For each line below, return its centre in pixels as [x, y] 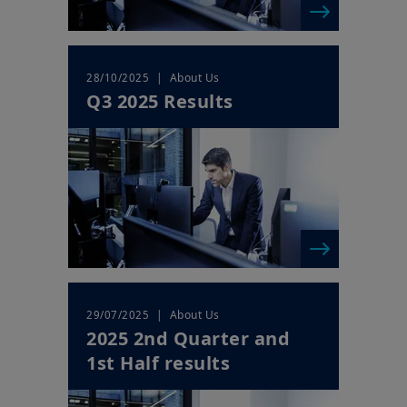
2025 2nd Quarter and [188, 339]
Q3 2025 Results [160, 102]
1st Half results [158, 363]
